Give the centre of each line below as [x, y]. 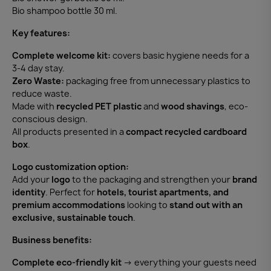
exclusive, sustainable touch [73, 217]
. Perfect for [71, 192]
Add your [32, 179]
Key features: [41, 33]
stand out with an [206, 204]
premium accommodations [69, 204]
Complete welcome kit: [61, 55]
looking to [147, 204]
